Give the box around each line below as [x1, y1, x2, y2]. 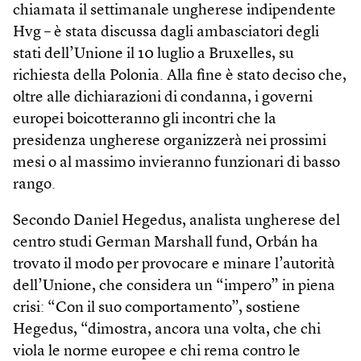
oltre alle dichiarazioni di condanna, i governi [13, 90, 313, 106]
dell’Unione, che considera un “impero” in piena [13, 279, 335, 295]
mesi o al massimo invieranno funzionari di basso [13, 156, 340, 172]
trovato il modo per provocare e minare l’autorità [13, 257, 335, 273]
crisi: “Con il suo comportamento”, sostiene [13, 301, 301, 317]
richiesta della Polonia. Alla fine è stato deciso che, [13, 68, 346, 85]
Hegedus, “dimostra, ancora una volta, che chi [13, 322, 321, 338]
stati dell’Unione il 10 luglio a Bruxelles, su [13, 47, 294, 63]
